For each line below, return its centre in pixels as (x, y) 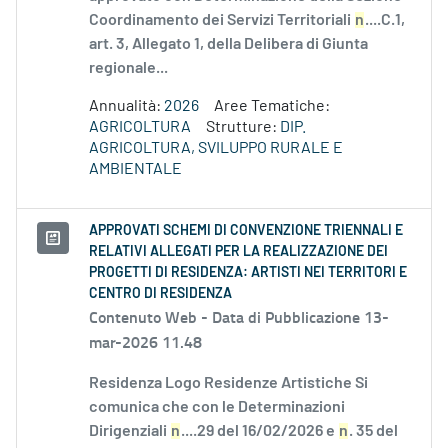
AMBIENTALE (135, 169)
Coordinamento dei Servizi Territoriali (221, 20)
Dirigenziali (129, 431)
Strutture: (243, 127)
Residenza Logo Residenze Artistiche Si (228, 383)
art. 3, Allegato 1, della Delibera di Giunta (228, 44)
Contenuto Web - (150, 317)
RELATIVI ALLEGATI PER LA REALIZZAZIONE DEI (238, 252)
